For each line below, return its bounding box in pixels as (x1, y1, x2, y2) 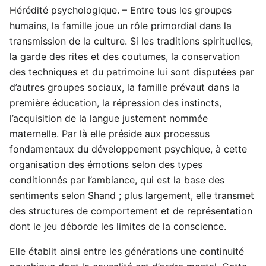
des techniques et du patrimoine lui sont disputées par (9, 66, 254, 78)
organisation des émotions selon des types (9, 159, 202, 171)
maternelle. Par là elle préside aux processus (9, 128, 210, 140)
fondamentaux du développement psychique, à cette (9, 143, 247, 156)
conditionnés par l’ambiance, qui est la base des (9, 174, 224, 186)
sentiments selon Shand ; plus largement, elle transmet (9, 189, 254, 202)
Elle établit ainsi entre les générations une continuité (9, 245, 244, 258)
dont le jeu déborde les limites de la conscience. (9, 220, 226, 233)
